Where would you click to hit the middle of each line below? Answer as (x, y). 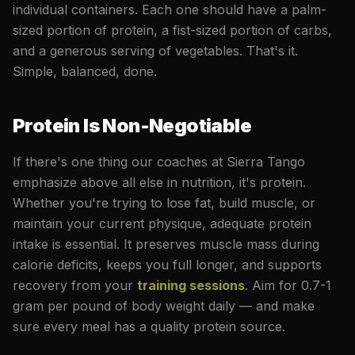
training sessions (191, 285)
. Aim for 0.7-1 (288, 285)
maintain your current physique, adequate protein (162, 223)
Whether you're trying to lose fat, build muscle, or (164, 202)
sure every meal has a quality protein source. (149, 326)
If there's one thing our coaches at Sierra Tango (159, 161)
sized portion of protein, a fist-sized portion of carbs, (172, 30)
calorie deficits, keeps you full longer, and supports (167, 264)
